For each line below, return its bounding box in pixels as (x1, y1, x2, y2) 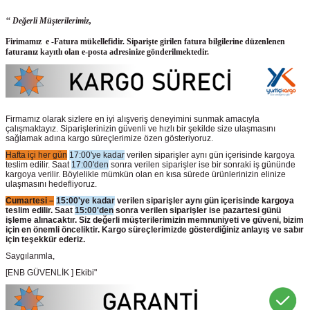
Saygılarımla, (6, 250, 55, 261)
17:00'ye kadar (69, 149, 125, 160)
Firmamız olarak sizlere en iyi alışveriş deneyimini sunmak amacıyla (6, 113, 259, 124)
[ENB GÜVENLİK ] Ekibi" (6, 267, 97, 277)
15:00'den (75, 205, 113, 215)
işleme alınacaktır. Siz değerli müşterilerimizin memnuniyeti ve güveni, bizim (6, 215, 304, 225)
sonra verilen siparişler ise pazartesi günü (113, 205, 281, 215)
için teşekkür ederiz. (6, 234, 85, 244)
